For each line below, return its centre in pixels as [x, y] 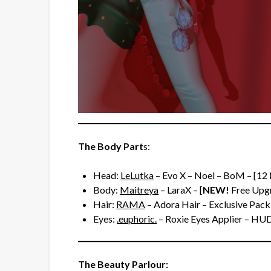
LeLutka [137, 175]
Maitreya [139, 190]
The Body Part [111, 146]
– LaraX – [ [181, 190]
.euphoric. [137, 219]
